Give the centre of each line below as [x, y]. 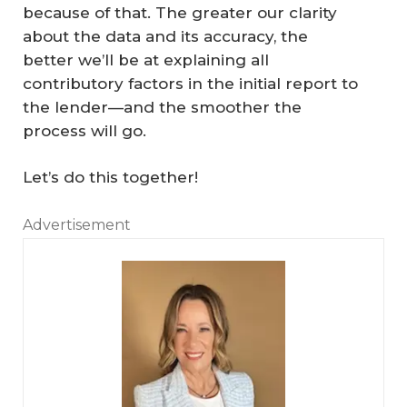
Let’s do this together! [110, 178]
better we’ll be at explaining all [146, 60]
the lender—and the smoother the [162, 107]
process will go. [84, 130]
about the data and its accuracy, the [165, 36]
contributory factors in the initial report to [190, 83]
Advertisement [77, 224]
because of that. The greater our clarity [180, 12]
